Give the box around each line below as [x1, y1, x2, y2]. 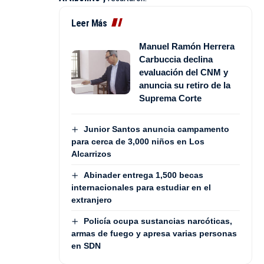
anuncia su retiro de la [139, 80, 230, 90]
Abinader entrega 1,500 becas [83, 170, 203, 180]
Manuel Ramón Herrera [139, 41, 235, 51]
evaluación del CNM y [139, 67, 228, 77]
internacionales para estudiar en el [71, 183, 211, 193]
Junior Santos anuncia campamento [83, 124, 229, 134]
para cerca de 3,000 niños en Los [71, 136, 204, 146]
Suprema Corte [139, 93, 202, 103]
